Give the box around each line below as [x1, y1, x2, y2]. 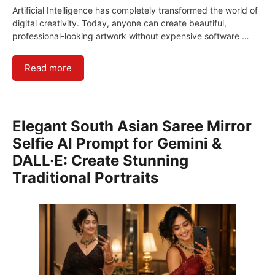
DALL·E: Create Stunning [12, 151, 188, 169]
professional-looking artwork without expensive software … [12, 30, 249, 41]
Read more [25, 61, 72, 74]
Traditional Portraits [12, 168, 158, 187]
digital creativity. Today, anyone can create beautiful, [12, 17, 227, 28]
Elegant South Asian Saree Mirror [12, 117, 252, 135]
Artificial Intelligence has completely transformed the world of [12, 4, 258, 15]
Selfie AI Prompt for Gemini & [12, 134, 222, 152]
